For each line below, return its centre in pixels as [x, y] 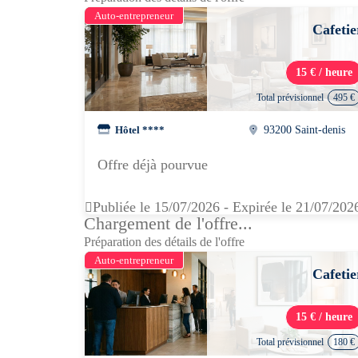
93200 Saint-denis [305, 129]
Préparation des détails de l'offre [164, 242]
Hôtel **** [140, 129]
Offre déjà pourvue [153, 165]
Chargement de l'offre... [168, 223]
